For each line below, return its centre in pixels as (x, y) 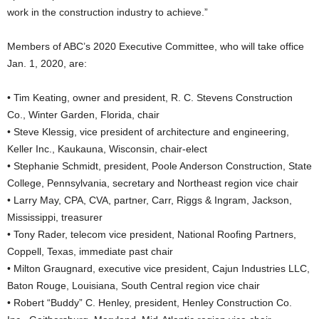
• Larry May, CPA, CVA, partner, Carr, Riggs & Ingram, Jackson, (150, 200)
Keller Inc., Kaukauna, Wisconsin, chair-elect (107, 149)
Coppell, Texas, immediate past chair (90, 251)
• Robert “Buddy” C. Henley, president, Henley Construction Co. (150, 303)
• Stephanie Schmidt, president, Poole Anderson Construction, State (159, 166)
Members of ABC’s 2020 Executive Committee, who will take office (156, 46)
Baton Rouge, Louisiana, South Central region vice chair (134, 286)
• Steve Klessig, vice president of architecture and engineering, (148, 132)
